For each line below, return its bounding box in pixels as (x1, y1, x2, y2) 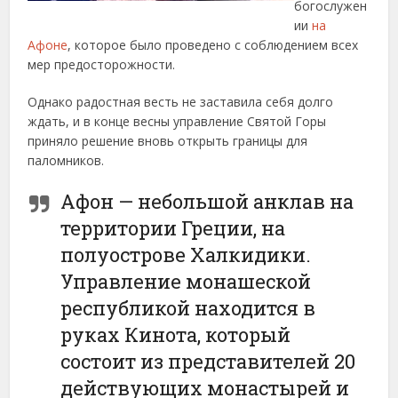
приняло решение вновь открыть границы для (28, 132, 308, 149)
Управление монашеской (60, 268, 312, 294)
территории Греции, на (60, 215, 286, 241)
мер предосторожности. (28, 56, 176, 73)
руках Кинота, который (60, 322, 291, 347)
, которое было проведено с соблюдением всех (68, 36, 359, 53)
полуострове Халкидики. (60, 242, 312, 267)
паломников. (28, 152, 105, 169)
